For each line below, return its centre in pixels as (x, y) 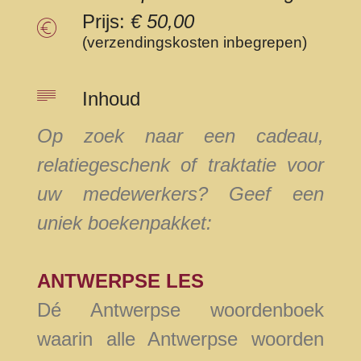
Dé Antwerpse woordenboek (180, 310)
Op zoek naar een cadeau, (180, 136)
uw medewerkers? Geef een (180, 194)
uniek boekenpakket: (124, 223)
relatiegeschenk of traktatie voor (180, 165)
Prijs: (106, 22)
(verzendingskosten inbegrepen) (195, 43)
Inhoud (111, 99)
